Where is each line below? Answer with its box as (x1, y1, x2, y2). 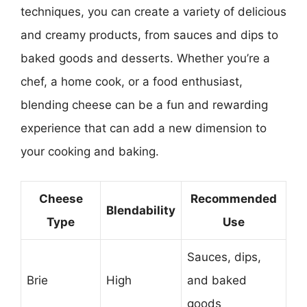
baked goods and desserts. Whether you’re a (21, 51, 270, 65)
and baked (187, 273, 247, 287)
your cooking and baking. (21, 145, 159, 158)
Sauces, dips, (187, 249, 261, 264)
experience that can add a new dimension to (21, 121, 267, 135)
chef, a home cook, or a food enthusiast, (21, 75, 243, 88)
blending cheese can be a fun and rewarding (21, 98, 268, 112)
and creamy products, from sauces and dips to (21, 28, 278, 42)
